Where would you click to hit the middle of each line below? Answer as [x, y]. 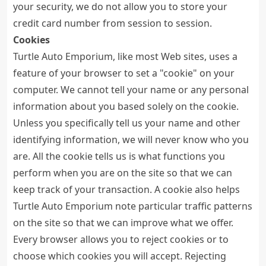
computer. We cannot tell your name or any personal [131, 90]
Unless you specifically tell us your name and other [127, 123]
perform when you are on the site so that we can [123, 173]
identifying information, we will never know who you [131, 140]
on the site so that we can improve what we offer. [123, 223]
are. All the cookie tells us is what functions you [119, 156]
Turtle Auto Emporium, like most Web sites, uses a [125, 56]
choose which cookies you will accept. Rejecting [120, 256]
